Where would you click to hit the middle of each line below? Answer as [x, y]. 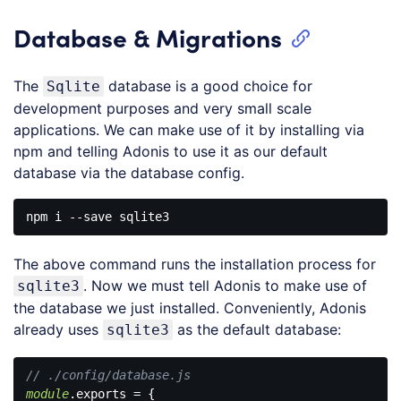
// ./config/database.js [108, 375]
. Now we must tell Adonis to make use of [225, 286]
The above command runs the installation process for [195, 264]
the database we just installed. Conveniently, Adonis [190, 308]
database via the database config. [129, 172]
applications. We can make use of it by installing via [189, 129]
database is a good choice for [208, 85]
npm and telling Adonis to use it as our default [171, 151]
